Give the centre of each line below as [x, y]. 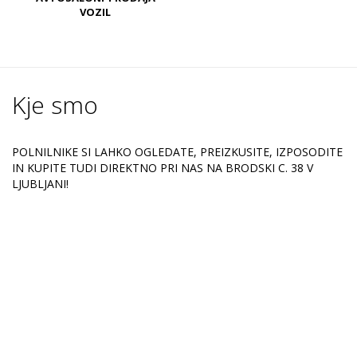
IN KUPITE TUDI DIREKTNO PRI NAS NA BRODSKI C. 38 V [163, 168]
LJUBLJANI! [42, 184]
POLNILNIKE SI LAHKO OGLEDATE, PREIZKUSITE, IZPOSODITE [177, 152]
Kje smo [55, 105]
